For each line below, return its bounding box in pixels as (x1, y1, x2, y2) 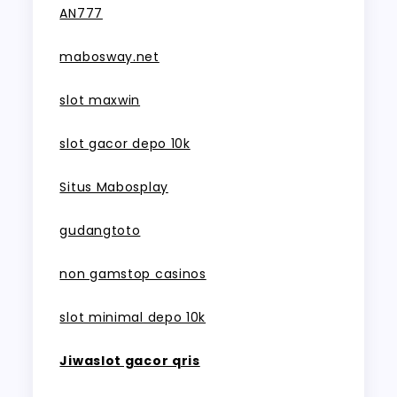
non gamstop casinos (59, 265, 206, 283)
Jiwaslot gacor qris (59, 352, 200, 370)
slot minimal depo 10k (59, 308, 206, 326)
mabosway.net (59, 48, 160, 66)
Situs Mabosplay (59, 178, 168, 196)
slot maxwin (59, 91, 141, 109)
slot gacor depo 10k (59, 135, 191, 152)
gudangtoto (59, 222, 141, 239)
